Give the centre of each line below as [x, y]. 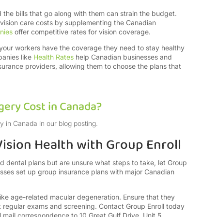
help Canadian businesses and [123, 57]
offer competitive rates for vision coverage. [82, 32]
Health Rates [54, 57]
